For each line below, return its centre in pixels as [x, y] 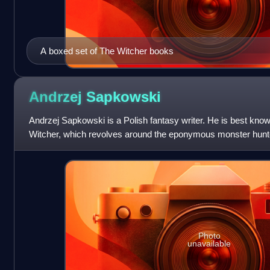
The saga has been [66, 148]
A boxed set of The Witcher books [107, 51]
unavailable [209, 244]
